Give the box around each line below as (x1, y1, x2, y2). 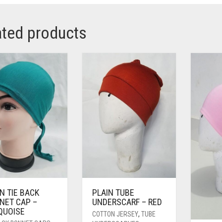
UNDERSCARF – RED (92, 197, 162, 208)
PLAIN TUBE (92, 187, 134, 198)
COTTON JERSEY (92, 210, 138, 219)
